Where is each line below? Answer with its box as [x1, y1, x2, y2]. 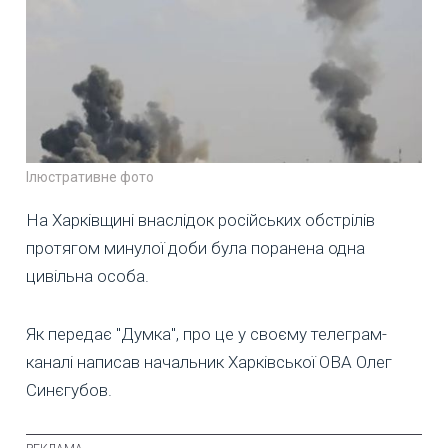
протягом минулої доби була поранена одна [26, 237, 365, 258]
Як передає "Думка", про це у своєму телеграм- [26, 323, 387, 344]
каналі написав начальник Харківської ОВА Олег [26, 351, 392, 372]
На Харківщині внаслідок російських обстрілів [26, 209, 375, 230]
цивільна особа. [26, 265, 149, 286]
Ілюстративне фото [26, 168, 154, 185]
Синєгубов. [26, 379, 112, 400]
